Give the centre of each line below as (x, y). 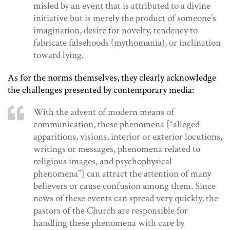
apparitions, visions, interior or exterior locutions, (128, 137)
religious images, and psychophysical (103, 162)
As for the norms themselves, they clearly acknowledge (112, 78)
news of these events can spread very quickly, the (126, 199)
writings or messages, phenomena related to (117, 149)
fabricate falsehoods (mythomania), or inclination (127, 43)
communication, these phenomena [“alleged (117, 125)
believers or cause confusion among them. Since (124, 186)
